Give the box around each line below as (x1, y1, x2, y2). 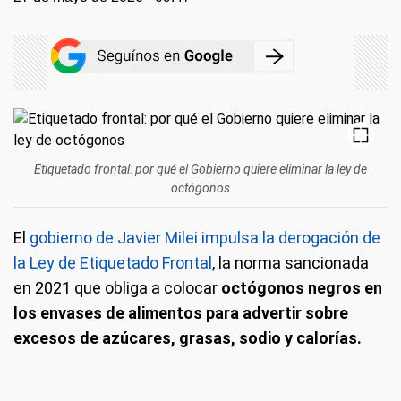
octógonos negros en (221, 278, 382, 297)
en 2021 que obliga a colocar (13, 278, 221, 297)
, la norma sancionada (212, 253, 369, 272)
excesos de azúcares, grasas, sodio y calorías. (13, 328, 362, 347)
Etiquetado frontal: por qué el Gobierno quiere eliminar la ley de (34, 162, 367, 176)
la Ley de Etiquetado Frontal (13, 253, 212, 272)
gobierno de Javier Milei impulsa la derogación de (30, 228, 380, 247)
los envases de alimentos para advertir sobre (13, 303, 348, 322)
